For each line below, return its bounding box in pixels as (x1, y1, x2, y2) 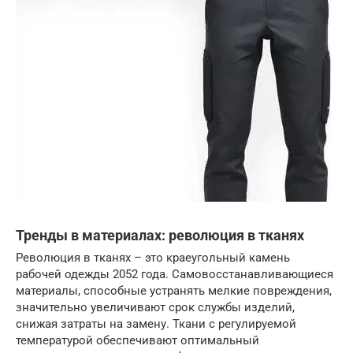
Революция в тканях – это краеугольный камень (16, 251, 290, 265)
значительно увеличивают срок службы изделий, (16, 300, 295, 314)
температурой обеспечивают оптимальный (16, 333, 259, 347)
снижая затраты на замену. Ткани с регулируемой (16, 317, 296, 331)
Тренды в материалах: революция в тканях (16, 227, 304, 243)
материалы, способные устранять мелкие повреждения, (16, 284, 332, 298)
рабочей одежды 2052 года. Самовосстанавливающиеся (16, 267, 333, 281)
